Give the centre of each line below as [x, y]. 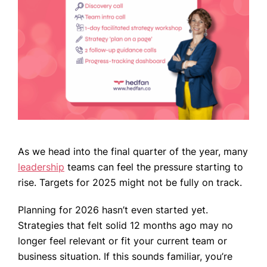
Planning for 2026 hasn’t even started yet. [113, 210]
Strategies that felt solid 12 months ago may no [125, 226]
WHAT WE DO [83, 89]
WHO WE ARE [83, 67]
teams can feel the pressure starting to [154, 167]
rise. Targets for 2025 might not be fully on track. [130, 183]
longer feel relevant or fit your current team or [122, 241]
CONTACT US [82, 175]
